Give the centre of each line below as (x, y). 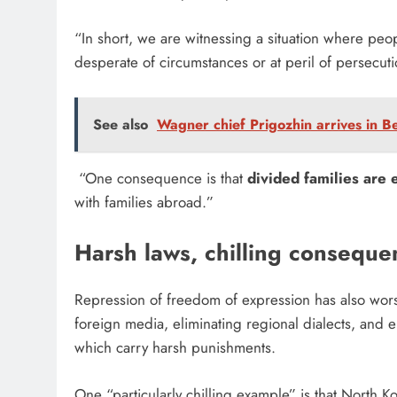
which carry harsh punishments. (177, 348)
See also (121, 124)
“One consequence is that (161, 178)
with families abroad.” (146, 202)
